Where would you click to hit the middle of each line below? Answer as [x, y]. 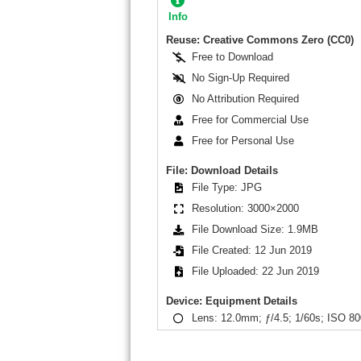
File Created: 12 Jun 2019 [252, 251]
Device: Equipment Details [231, 301]
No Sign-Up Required [241, 78]
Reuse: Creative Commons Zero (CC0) [259, 39]
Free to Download [232, 57]
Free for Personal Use [243, 141]
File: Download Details [222, 170]
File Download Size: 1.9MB [255, 230]
